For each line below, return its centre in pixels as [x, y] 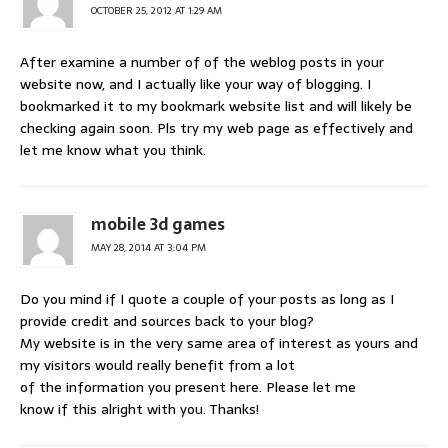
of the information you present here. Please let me [188, 387]
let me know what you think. [113, 150]
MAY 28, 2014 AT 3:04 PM [148, 248]
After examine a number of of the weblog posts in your [202, 62]
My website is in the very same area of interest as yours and [219, 343]
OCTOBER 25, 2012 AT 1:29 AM [156, 11]
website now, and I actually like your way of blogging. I [195, 84]
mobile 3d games [158, 224]
